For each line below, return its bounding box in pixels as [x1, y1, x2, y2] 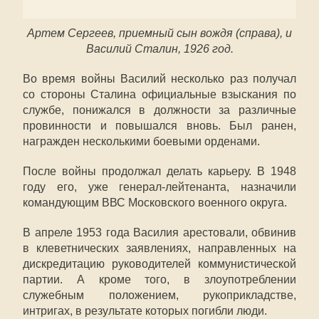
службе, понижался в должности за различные [23, 104, 296, 116]
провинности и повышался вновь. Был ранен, [23, 120, 296, 132]
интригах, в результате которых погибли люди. [23, 305, 267, 317]
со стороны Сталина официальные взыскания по [23, 88, 296, 100]
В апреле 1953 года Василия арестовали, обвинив [23, 226, 296, 239]
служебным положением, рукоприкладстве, [23, 289, 296, 301]
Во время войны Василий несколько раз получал [23, 73, 296, 85]
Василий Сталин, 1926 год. [85, 43, 234, 55]
